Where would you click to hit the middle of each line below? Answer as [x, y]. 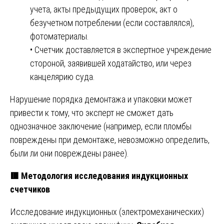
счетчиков [30, 189]
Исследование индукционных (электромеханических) [107, 211]
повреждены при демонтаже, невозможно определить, [110, 139]
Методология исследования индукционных [103, 175]
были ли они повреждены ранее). [69, 153]
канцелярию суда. [62, 76]
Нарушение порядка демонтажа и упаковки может [101, 99]
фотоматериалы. [59, 36]
